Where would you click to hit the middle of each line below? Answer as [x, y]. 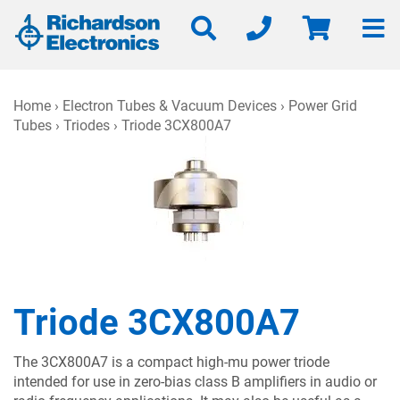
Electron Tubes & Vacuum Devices [170, 106]
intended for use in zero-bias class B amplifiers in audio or [195, 382]
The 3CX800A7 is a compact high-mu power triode [171, 362]
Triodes [87, 125]
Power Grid [323, 106]
